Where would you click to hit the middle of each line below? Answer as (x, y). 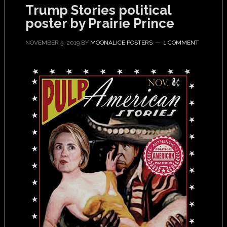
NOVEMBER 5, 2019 (52, 43)
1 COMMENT (181, 43)
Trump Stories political (98, 10)
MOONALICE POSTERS (121, 43)
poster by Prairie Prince (100, 23)
